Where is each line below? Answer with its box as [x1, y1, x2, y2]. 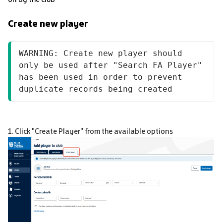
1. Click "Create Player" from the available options [8, 126, 173, 136]
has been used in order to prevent [19, 72, 182, 82]
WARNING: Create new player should [19, 48, 182, 58]
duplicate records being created [19, 84, 172, 94]
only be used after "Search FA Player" [19, 60, 202, 70]
